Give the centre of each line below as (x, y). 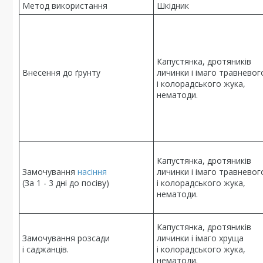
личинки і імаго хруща (200, 238)
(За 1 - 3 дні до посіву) (66, 183)
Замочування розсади (66, 238)
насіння (92, 172)
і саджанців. (45, 249)
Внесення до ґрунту (61, 73)
